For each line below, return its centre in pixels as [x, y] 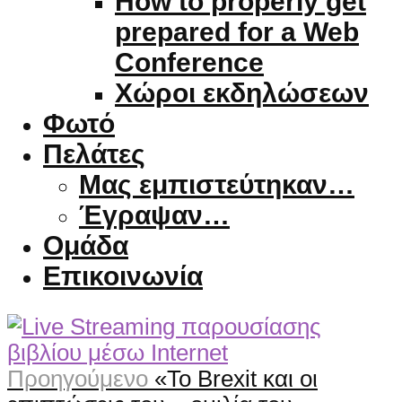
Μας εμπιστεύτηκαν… [217, 184]
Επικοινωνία [123, 275]
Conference [189, 62]
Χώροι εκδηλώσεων [242, 92]
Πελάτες [94, 153]
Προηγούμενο [78, 379]
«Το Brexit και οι [236, 379]
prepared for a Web [237, 31]
